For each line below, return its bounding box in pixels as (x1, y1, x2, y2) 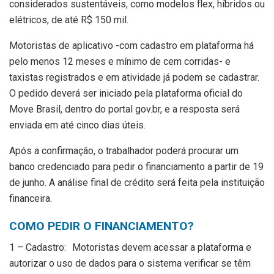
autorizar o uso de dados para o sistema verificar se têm (9, 257, 251, 270)
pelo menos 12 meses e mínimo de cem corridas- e (9, 55, 231, 67)
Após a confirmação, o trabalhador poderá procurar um (9, 144, 239, 157)
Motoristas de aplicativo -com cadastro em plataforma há (9, 39, 254, 51)
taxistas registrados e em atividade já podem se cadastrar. (9, 71, 259, 83)
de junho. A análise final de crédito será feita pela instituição (9, 176, 265, 188)
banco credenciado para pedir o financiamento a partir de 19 (9, 160, 264, 172)
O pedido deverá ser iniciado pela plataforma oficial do (9, 87, 243, 99)
